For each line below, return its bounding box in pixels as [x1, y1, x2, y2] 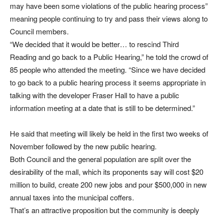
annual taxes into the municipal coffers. [10, 192, 134, 202]
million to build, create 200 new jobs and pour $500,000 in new [10, 179, 207, 190]
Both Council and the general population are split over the [10, 153, 191, 164]
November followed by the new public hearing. [10, 140, 157, 151]
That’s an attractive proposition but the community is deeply [10, 204, 199, 215]
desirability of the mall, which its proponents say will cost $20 [10, 166, 203, 177]
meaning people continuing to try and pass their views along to [10, 13, 208, 24]
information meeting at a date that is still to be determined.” [10, 102, 195, 113]
